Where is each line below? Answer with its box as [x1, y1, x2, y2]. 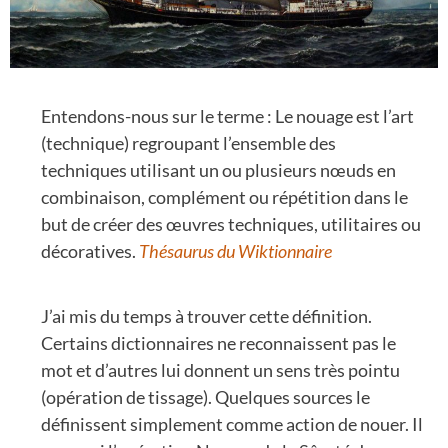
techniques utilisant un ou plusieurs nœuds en [41, 158, 396, 181]
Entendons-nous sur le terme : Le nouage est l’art [41, 104, 414, 127]
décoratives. [41, 239, 139, 262]
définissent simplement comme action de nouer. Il [41, 412, 423, 435]
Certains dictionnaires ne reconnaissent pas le [41, 331, 396, 354]
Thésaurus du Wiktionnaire [139, 239, 332, 262]
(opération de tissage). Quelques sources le [41, 385, 370, 408]
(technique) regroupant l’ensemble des [41, 131, 336, 154]
